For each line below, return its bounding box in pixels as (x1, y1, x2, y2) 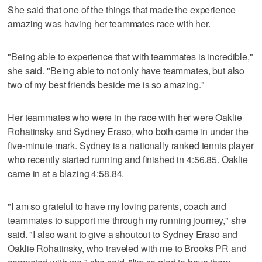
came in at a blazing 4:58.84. (8, 166, 125, 180)
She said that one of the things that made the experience (8, 2, 236, 16)
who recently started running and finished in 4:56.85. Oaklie (8, 152, 248, 166)
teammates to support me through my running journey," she (8, 213, 246, 227)
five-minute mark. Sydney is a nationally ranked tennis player (8, 138, 254, 152)
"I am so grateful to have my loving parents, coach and (8, 199, 226, 213)
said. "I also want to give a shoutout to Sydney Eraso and (8, 227, 238, 241)
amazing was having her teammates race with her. (8, 16, 211, 30)
